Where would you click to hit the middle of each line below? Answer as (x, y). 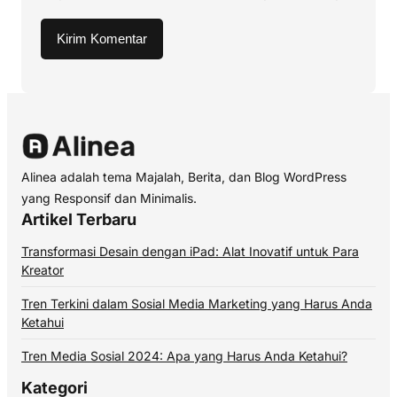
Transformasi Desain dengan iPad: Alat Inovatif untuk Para (190, 252)
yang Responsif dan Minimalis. (109, 198)
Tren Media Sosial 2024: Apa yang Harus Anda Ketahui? (184, 356)
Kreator (43, 270)
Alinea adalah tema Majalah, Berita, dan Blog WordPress (184, 177)
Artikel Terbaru (79, 220)
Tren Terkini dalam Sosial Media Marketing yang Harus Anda (197, 304)
